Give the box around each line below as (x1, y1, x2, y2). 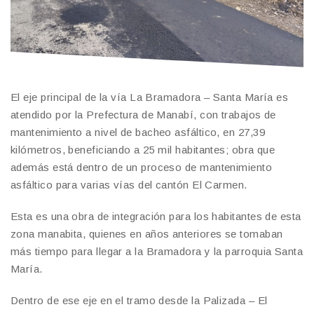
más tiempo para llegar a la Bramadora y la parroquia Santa (11, 245, 303, 257)
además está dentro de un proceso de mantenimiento (11, 161, 273, 173)
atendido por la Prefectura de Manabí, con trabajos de (11, 108, 276, 121)
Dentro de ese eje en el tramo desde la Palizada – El (11, 294, 268, 306)
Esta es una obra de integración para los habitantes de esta (11, 210, 301, 222)
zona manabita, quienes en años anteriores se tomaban (11, 227, 283, 240)
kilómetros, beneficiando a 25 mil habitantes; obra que (11, 143, 275, 156)
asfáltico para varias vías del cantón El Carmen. (11, 178, 247, 191)
